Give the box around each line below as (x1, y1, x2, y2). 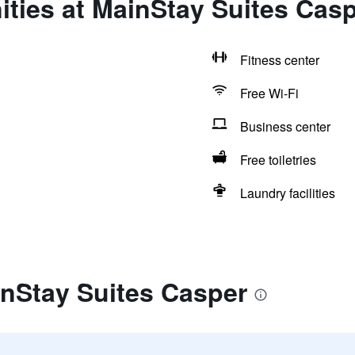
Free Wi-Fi (239, 84, 299, 102)
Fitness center (239, 51, 319, 69)
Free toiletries (239, 151, 316, 169)
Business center (239, 117, 330, 136)
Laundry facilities (239, 184, 335, 202)
